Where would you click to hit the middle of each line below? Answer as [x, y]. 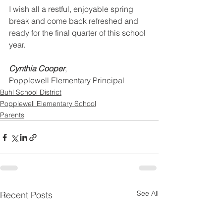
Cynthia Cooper [37, 68]
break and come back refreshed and [75, 21]
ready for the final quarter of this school [78, 33]
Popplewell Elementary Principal [67, 80]
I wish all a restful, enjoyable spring [72, 9]
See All [148, 193]
